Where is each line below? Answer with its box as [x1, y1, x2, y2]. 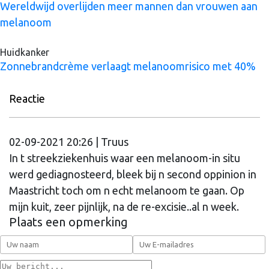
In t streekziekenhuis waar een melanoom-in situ [9, 151, 240, 164]
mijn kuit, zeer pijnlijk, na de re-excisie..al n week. [9, 200, 239, 213]
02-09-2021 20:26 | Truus [9, 135, 128, 148]
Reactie [9, 92, 45, 104]
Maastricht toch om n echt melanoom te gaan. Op [9, 184, 244, 196]
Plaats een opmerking [9, 214, 128, 229]
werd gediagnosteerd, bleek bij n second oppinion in [9, 168, 256, 180]
